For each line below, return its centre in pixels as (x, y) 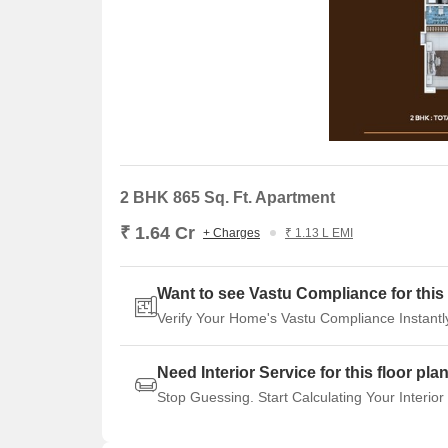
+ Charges (231, 233)
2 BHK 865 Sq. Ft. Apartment (227, 197)
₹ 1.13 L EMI (319, 233)
